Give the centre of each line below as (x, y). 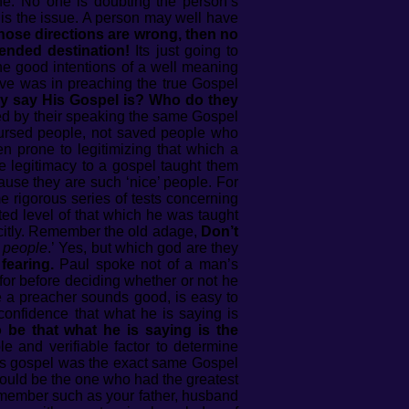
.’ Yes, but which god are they (143, 248)
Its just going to (184, 51)
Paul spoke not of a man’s (146, 264)
